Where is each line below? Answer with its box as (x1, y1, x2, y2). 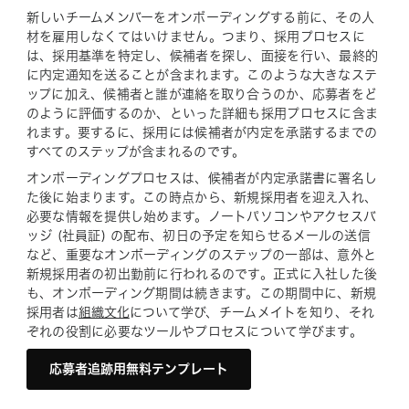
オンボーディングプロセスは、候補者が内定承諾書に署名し (26, 172, 378, 184)
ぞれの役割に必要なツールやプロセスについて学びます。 (26, 325, 362, 338)
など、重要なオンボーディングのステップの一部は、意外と (26, 248, 377, 261)
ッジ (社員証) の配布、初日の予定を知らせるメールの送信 (26, 229, 371, 242)
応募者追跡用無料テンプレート (48, 362, 228, 375)
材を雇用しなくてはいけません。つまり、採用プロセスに (26, 30, 365, 43)
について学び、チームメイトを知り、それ (129, 306, 375, 319)
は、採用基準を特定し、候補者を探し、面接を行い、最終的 (26, 49, 379, 62)
